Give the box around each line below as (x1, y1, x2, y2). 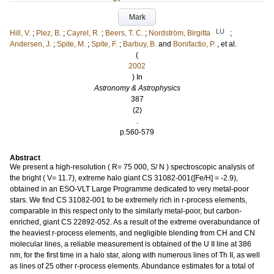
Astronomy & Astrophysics (94, 84, 180, 92)
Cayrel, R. (67, 29, 100, 37)
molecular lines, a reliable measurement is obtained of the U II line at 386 (10, 240, 251, 248)
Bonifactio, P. (173, 40, 215, 48)
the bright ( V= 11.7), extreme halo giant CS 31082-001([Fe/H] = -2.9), (10, 174, 238, 182)
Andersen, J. (10, 40, 51, 48)
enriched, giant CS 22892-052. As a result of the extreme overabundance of (10, 218, 259, 226)
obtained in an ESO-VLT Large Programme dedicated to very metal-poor (10, 185, 249, 193)
